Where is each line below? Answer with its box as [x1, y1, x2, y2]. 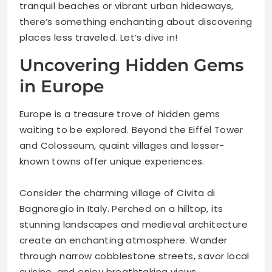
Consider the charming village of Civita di [19, 186, 216, 200]
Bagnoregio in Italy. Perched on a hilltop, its [19, 202, 223, 216]
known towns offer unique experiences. [19, 155, 205, 168]
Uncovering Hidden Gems [19, 55, 243, 76]
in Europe [19, 76, 104, 97]
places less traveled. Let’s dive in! [19, 31, 178, 44]
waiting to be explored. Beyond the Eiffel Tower [19, 123, 243, 137]
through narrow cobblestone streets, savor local [19, 250, 250, 263]
